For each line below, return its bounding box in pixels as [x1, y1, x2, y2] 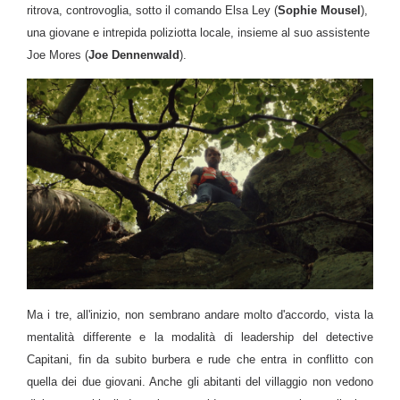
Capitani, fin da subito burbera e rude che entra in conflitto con [27, 352, 373, 366]
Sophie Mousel [278, 4, 361, 18]
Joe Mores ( [27, 48, 88, 62]
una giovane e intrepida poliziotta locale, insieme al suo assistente [27, 26, 370, 40]
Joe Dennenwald [88, 48, 179, 62]
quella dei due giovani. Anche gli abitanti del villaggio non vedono [27, 374, 373, 388]
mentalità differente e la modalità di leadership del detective [27, 329, 373, 344]
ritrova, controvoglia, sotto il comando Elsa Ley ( [27, 4, 278, 18]
